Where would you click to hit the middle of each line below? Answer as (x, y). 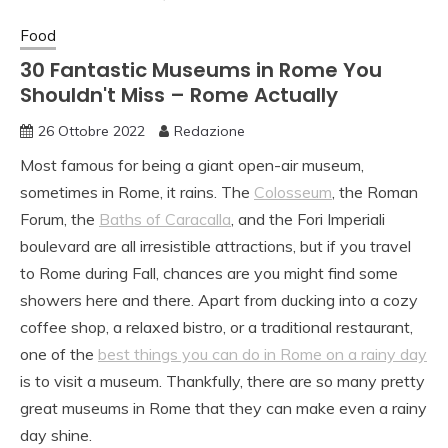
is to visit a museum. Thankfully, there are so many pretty (222, 381)
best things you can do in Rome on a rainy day (262, 354)
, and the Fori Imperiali (308, 219)
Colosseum (293, 192)
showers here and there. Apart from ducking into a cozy (219, 300)
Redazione (209, 131)
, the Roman (375, 192)
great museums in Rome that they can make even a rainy (223, 408)
